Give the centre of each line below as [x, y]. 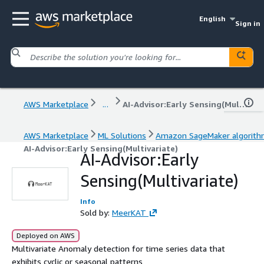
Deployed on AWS [46, 235]
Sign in [247, 23]
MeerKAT [129, 212]
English [213, 19]
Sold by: [96, 212]
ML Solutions [122, 135]
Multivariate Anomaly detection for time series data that [118, 248]
